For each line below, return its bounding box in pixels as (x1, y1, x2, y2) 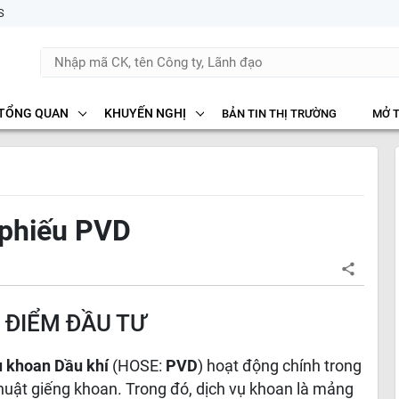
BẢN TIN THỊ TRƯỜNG (221, 107, 337, 120)
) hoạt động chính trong (198, 357, 362, 375)
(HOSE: (112, 357, 166, 375)
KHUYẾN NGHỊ (103, 106, 186, 120)
